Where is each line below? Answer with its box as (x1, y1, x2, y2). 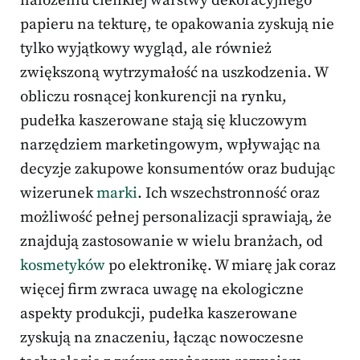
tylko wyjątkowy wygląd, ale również (20, 39, 272, 59)
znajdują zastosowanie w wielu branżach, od (20, 232, 323, 252)
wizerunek (20, 184, 96, 203)
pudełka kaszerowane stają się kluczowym (20, 112, 307, 131)
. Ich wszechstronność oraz (137, 184, 320, 203)
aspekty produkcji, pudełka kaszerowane (20, 305, 297, 324)
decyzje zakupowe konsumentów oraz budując (20, 160, 335, 179)
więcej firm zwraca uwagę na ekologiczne (20, 280, 304, 300)
